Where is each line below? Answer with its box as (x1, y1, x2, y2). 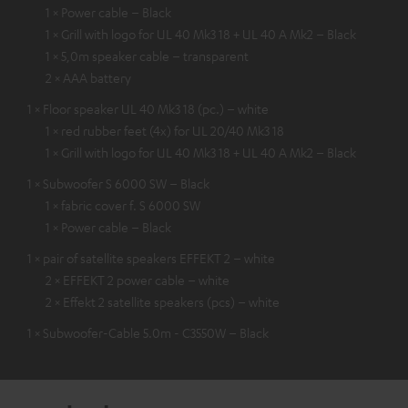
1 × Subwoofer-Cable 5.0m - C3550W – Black (27, 324, 269, 342)
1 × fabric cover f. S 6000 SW (46, 197, 200, 214)
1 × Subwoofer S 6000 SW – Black (27, 175, 209, 192)
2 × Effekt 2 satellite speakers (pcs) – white (46, 293, 280, 311)
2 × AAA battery (46, 69, 131, 87)
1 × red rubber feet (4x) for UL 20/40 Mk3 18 (46, 122, 284, 139)
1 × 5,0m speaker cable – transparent (46, 47, 249, 65)
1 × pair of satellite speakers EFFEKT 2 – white (27, 250, 275, 267)
